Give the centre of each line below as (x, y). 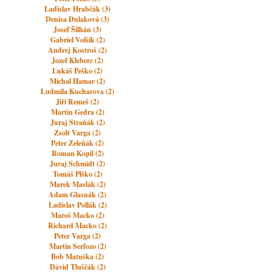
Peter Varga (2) (78, 236)
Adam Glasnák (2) (78, 195)
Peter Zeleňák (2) (78, 143)
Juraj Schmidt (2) (78, 164)
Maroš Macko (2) (77, 215)
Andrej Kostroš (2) (78, 50)
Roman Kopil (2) (77, 153)
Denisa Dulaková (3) (78, 19)
